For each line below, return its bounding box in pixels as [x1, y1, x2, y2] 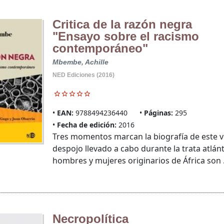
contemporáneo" [52, 41, 148, 55]
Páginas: [143, 108, 173, 118]
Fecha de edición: [56, 120, 116, 130]
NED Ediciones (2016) [52, 71, 114, 79]
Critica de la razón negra [52, 17, 192, 31]
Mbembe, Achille [52, 58, 108, 66]
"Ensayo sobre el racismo [52, 29, 199, 43]
